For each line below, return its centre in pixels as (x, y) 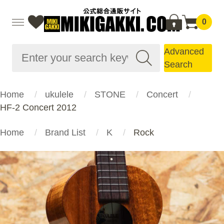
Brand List (65, 132)
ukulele (59, 94)
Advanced (184, 51)
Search (178, 64)
